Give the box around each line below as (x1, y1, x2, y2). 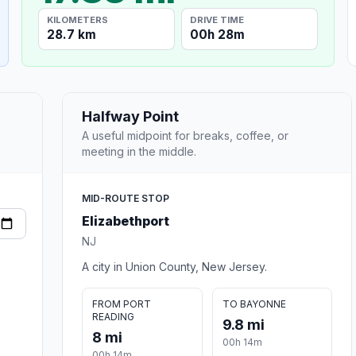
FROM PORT (92, 297, 151, 310)
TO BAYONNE (222, 297, 286, 310)
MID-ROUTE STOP (82, 192, 169, 204)
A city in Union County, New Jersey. (82, 259, 267, 273)
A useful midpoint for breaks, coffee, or (82, 128, 288, 142)
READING (92, 310, 134, 323)
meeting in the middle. (82, 144, 196, 158)
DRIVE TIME (190, 14, 245, 25)
